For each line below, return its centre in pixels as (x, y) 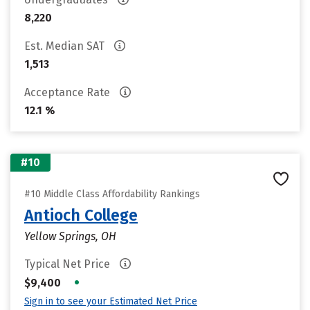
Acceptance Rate (69, 92)
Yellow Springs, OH (70, 236)
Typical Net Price (69, 264)
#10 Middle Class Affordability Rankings (112, 194)
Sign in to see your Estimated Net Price (111, 301)
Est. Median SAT (66, 46)
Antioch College (81, 215)
